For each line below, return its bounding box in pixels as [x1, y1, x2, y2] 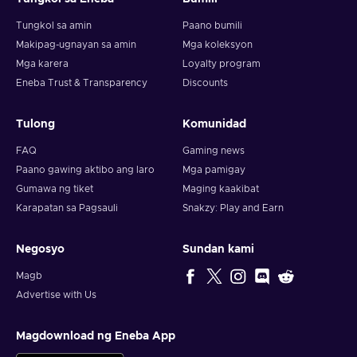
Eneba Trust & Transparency [16, 78, 147, 88]
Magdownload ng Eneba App [16, 331, 175, 342]
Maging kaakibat [182, 184, 259, 194]
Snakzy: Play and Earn [182, 203, 284, 213]
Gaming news [182, 146, 245, 155]
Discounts [182, 78, 228, 88]
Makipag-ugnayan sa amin [16, 40, 136, 49]
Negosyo [16, 244, 65, 255]
